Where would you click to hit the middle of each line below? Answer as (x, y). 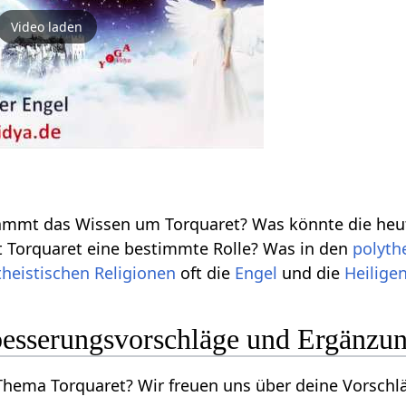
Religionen (135, 273)
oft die (206, 273)
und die (311, 273)
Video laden (46, 26)
